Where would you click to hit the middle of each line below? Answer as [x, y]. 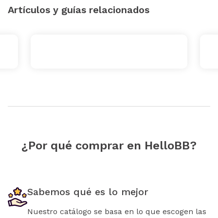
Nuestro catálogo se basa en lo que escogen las [117, 211]
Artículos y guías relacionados [79, 10]
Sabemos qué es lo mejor [88, 191]
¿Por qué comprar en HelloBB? [109, 145]
